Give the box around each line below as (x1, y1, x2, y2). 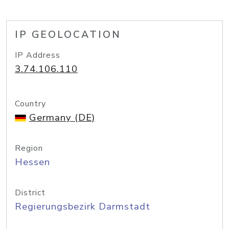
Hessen (15, 155, 50, 169)
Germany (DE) (29, 111, 95, 124)
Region (15, 143, 43, 154)
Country (15, 98, 46, 109)
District (15, 187, 45, 198)
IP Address (15, 50, 60, 61)
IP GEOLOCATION (15, 28, 121, 41)
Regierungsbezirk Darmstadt (15, 200, 150, 213)
